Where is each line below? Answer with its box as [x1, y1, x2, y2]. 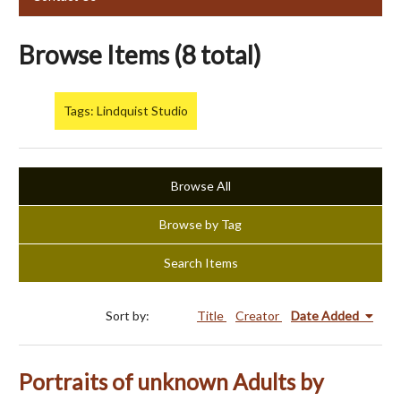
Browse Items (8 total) [19, 38, 261, 70]
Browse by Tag [159, 217, 242, 233]
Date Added [291, 308, 362, 324]
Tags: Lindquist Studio [64, 103, 188, 119]
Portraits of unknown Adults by [19, 369, 324, 396]
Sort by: [106, 308, 152, 324]
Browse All [170, 178, 231, 194]
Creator [235, 308, 282, 324]
